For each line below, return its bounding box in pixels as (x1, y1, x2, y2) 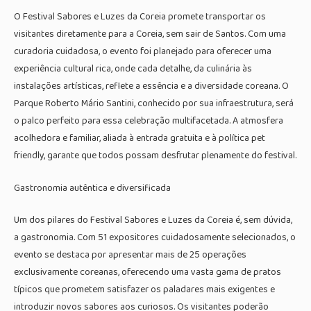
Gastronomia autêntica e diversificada (14, 180, 171, 196)
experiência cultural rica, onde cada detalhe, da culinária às (14, 61, 252, 77)
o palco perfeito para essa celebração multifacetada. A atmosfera (14, 113, 283, 129)
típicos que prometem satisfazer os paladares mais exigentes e (14, 282, 275, 298)
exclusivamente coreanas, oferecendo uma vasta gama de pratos (14, 264, 281, 280)
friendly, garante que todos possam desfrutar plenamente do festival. (14, 148, 296, 164)
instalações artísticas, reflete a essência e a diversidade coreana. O (14, 78, 289, 94)
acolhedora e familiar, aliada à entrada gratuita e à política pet (14, 131, 265, 146)
